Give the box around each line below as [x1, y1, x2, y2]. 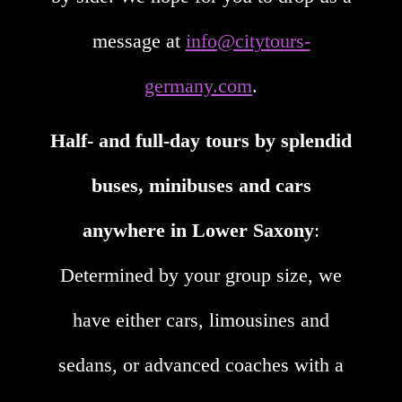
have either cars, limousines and [73, 309, 329, 332]
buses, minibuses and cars [91, 174, 311, 197]
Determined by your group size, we [60, 264, 342, 287]
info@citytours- [185, 30, 310, 53]
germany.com [144, 74, 252, 98]
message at [92, 30, 186, 53]
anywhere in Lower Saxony [83, 219, 314, 242]
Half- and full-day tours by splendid [50, 129, 352, 153]
